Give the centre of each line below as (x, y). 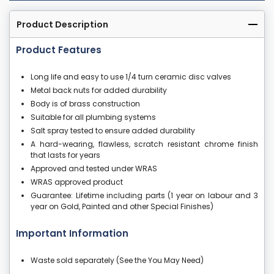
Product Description (62, 25)
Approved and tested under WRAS (94, 169)
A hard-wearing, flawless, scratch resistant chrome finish (144, 144)
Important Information (72, 234)
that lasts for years (65, 155)
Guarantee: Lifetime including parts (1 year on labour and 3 (144, 196)
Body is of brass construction (85, 104)
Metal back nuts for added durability (99, 91)
